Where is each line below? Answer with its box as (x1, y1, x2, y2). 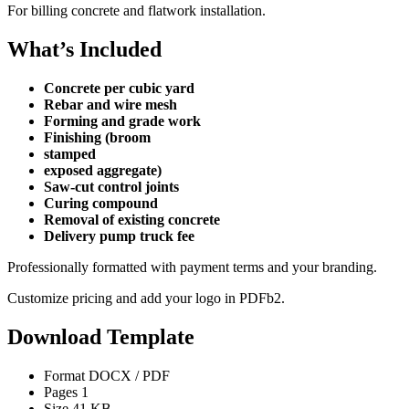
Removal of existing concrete (44, 211, 220, 227)
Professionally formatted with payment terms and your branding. (7, 258, 377, 275)
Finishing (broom (44, 129, 151, 145)
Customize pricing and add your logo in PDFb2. (7, 289, 285, 306)
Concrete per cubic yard (44, 79, 194, 96)
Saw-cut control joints (44, 178, 179, 194)
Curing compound (44, 194, 158, 211)
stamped (44, 145, 96, 162)
